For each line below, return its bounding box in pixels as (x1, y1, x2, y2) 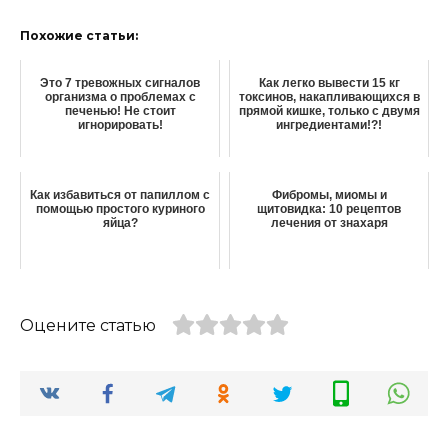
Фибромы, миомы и (271, 188, 387, 203)
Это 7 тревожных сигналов (40, 76, 200, 91)
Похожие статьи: (20, 28, 138, 44)
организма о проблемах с (44, 90, 196, 105)
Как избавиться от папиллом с (30, 188, 210, 203)
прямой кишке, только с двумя (238, 104, 420, 119)
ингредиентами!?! (276, 118, 382, 133)
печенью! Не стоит (64, 104, 176, 119)
